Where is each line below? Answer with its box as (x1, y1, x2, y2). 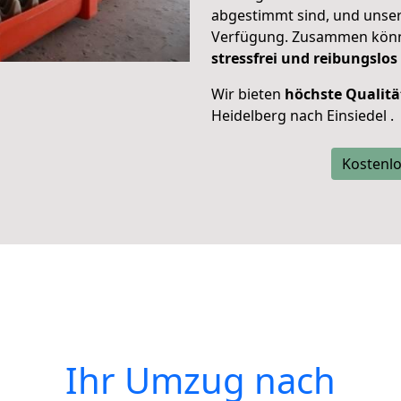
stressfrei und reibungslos (211, 48, 397, 68)
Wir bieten (211, 84, 285, 104)
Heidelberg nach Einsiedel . (211, 106, 394, 125)
